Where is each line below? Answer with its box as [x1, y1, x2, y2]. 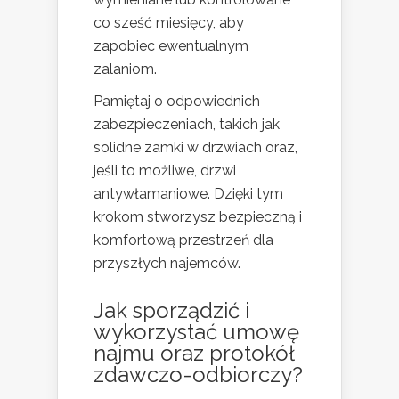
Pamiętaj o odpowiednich [94, 93, 260, 110]
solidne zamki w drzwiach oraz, [94, 139, 297, 157]
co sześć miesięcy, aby [94, 14, 244, 32]
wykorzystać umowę [94, 319, 299, 346]
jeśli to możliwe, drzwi [94, 162, 236, 180]
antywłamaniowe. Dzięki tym [94, 185, 283, 203]
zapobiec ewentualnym [94, 37, 248, 55]
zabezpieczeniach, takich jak [94, 116, 280, 134]
